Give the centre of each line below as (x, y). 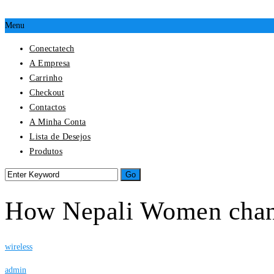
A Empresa (50, 63)
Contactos (48, 107)
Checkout (47, 92)
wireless (19, 246)
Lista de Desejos (60, 136)
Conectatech (52, 48)
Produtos (46, 151)
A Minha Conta (58, 122)
